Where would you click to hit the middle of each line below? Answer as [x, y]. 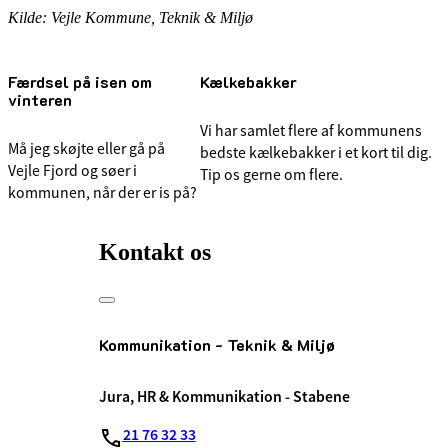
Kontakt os [154, 252]
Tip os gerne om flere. [271, 174]
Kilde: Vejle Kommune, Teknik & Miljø [130, 18]
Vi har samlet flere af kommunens [310, 130]
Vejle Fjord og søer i [72, 170]
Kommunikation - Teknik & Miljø [216, 345]
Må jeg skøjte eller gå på [86, 148]
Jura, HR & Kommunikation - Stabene [224, 396]
